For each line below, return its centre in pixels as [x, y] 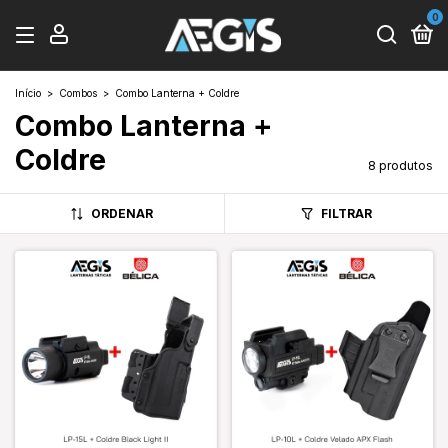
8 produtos [400, 165]
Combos [78, 93]
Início [28, 93]
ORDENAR [121, 213]
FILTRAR [346, 213]
